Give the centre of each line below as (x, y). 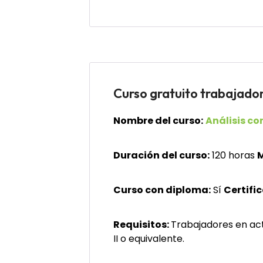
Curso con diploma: (162, 190)
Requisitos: (142, 225)
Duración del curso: (161, 155)
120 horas (233, 155)
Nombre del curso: (158, 121)
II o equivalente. (149, 239)
